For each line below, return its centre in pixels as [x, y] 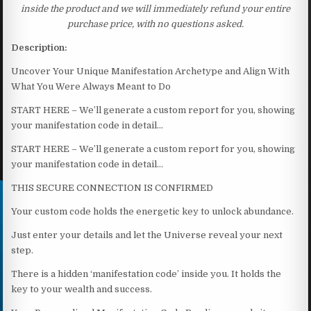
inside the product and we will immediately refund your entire [155, 8]
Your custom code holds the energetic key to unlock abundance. [153, 211]
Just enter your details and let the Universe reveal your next [147, 235]
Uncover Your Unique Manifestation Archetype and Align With [151, 71]
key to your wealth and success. [82, 289]
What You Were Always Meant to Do [91, 86]
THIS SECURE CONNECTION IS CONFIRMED [112, 187]
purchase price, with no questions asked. [155, 24]
